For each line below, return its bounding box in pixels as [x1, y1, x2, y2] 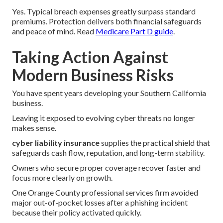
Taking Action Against [12, 47, 168, 67]
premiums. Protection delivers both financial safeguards [12, 16, 202, 26]
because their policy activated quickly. [12, 208, 141, 218]
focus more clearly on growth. [12, 173, 112, 183]
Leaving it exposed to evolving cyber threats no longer [12, 113, 195, 123]
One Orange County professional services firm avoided [12, 188, 198, 198]
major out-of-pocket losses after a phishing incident [12, 198, 188, 208]
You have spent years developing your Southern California [12, 88, 206, 98]
